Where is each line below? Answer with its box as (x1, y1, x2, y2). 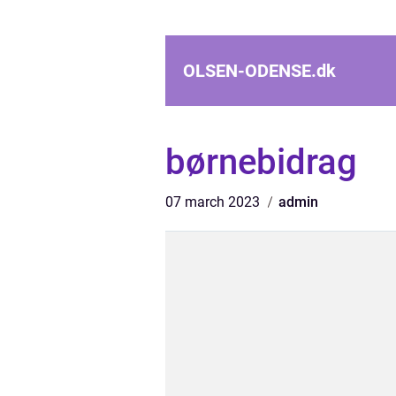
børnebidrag (165, 141, 357, 183)
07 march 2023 (165, 194, 263, 210)
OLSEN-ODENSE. (183, 60, 316, 81)
